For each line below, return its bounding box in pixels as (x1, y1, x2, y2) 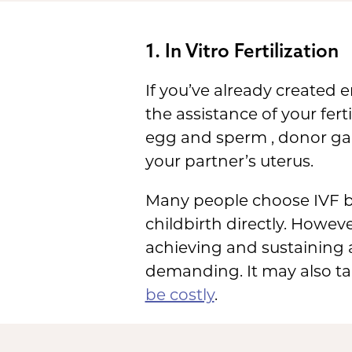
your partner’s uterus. (145, 154, 313, 170)
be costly (145, 288, 214, 304)
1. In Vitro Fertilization (145, 38, 339, 62)
